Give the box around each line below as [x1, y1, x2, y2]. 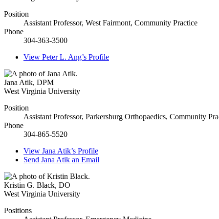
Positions [4, 206, 32, 215]
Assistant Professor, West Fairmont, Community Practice [23, 19, 197, 27]
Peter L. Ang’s [42, 53, 87, 62]
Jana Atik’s [42, 147, 76, 155]
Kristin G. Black [4, 181, 55, 190]
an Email [70, 155, 99, 164]
